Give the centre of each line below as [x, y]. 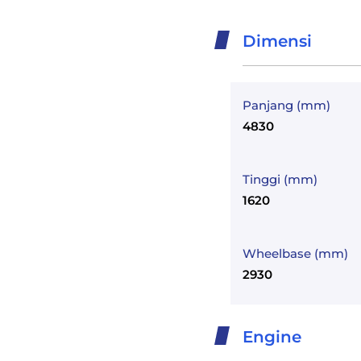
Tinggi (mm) [280, 179]
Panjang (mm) [286, 105]
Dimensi [277, 41]
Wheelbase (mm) [295, 253]
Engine [272, 337]
